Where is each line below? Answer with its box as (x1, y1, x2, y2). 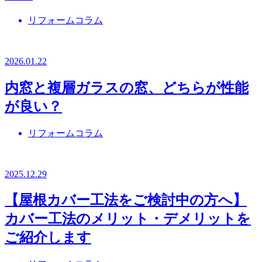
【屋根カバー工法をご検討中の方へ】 (5, 192, 247, 208)
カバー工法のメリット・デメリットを (5, 211, 251, 227)
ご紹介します (5, 230, 91, 246)
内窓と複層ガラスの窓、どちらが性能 (5, 80, 249, 95)
